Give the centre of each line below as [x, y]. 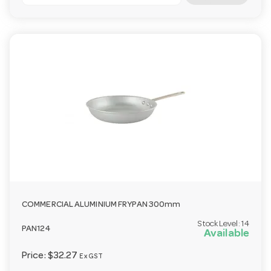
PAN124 [36, 230]
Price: [35, 256]
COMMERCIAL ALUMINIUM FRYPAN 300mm [101, 205]
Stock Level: [220, 224]
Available [227, 234]
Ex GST [91, 256]
